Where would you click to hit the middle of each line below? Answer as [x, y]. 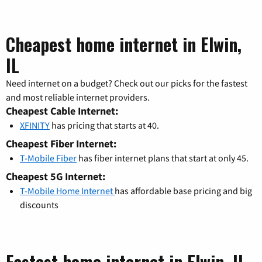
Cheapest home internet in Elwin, [124, 44]
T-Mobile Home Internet [67, 191]
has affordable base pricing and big [183, 191]
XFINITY [35, 125]
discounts [39, 205]
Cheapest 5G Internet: [56, 177]
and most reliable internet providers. [78, 97]
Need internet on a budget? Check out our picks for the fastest [127, 83]
